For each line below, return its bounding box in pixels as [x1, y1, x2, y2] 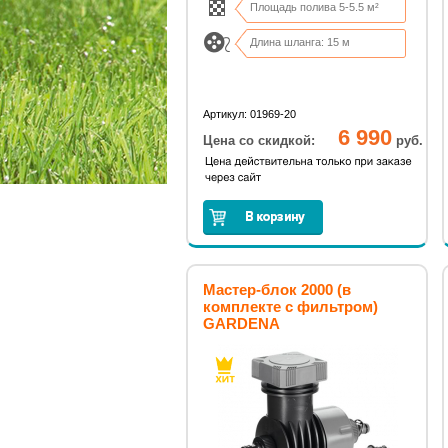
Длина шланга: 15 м [250, 36, 350, 48]
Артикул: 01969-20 [203, 108, 296, 120]
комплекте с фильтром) [203, 298, 378, 315]
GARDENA [203, 315, 280, 332]
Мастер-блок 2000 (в [203, 281, 351, 298]
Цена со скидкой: [203, 133, 315, 148]
